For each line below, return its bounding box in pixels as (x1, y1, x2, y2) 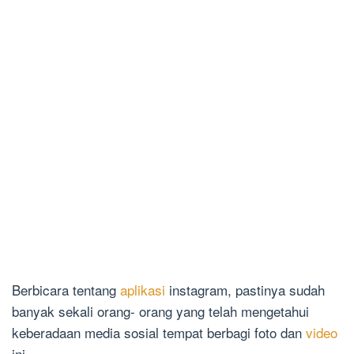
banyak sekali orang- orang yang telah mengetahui (12, 300, 309, 321)
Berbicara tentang (12, 279, 120, 299)
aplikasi (120, 279, 169, 299)
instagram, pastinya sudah (169, 279, 325, 299)
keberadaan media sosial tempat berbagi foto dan (12, 322, 306, 342)
